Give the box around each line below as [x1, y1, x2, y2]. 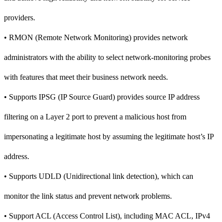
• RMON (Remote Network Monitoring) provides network [4, 33, 188, 42]
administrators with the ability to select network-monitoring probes [4, 53, 211, 61]
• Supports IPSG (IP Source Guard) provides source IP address [4, 92, 200, 101]
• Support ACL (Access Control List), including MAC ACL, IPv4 [4, 211, 210, 220]
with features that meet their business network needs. [4, 72, 168, 81]
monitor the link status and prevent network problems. [4, 191, 172, 200]
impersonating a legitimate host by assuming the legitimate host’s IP [4, 132, 214, 141]
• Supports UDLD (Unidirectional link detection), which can [4, 171, 193, 180]
